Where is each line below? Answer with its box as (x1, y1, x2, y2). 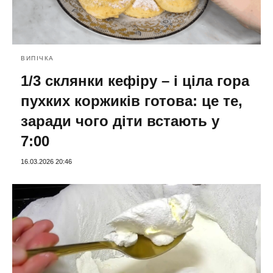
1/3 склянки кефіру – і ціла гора (21, 73, 249, 90)
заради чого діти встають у (21, 113, 219, 130)
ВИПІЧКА (21, 55, 54, 62)
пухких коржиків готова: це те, (21, 93, 243, 110)
